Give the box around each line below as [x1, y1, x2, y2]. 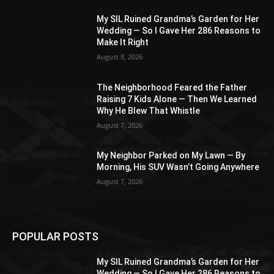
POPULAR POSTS [12, 230, 98, 243]
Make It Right [97, 37, 149, 47]
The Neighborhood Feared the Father [97, 82, 248, 92]
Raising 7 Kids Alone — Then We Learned [97, 94, 257, 104]
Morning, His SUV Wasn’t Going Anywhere [97, 162, 260, 172]
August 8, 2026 [97, 52, 143, 61]
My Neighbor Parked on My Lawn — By [97, 150, 246, 161]
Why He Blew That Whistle [97, 105, 201, 116]
